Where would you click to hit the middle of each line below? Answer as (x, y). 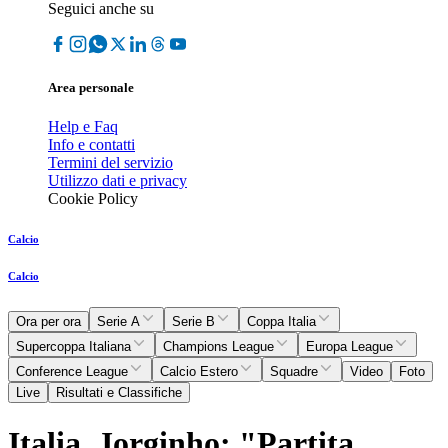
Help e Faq (83, 127)
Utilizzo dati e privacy (117, 181)
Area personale (91, 88)
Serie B (193, 322)
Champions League (218, 347)
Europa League (349, 347)
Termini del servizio (110, 163)
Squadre (294, 372)
